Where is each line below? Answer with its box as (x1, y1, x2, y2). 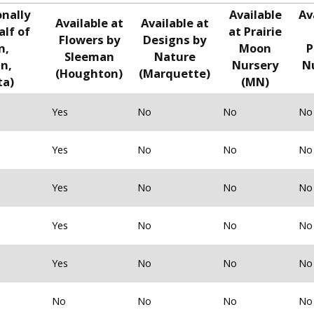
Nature (153, 48, 196, 65)
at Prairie (228, 23, 282, 40)
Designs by (143, 32, 206, 48)
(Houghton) (55, 65, 123, 82)
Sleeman (64, 48, 114, 65)
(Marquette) (139, 65, 210, 82)
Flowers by (58, 32, 120, 48)
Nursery (232, 57, 278, 74)
